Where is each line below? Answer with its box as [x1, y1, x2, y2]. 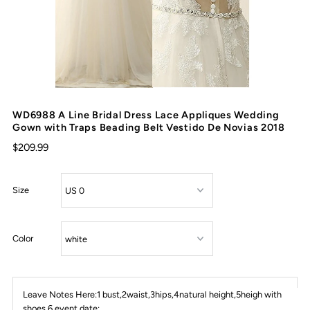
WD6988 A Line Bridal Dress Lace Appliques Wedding [12, 109, 280, 122]
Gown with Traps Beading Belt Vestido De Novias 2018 [12, 121, 285, 134]
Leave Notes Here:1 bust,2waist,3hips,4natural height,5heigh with [23, 289, 282, 300]
